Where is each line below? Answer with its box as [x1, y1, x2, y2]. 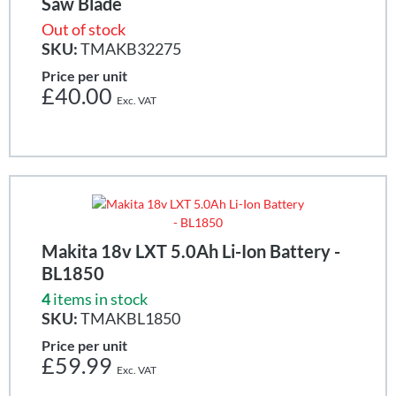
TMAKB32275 [78, 38, 181, 58]
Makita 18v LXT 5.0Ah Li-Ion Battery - [42, 240, 340, 262]
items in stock [53, 288, 148, 308]
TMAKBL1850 [78, 308, 180, 328]
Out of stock [42, 19, 126, 39]
